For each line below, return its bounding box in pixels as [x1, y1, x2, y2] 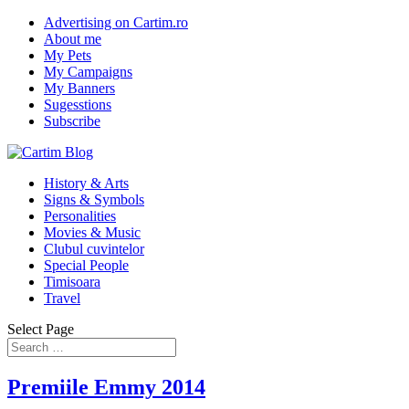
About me [44, 31, 101, 47]
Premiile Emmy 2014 [7, 374, 205, 399]
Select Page [7, 321, 74, 337]
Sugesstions [44, 97, 111, 112]
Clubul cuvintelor [44, 241, 144, 257]
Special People [44, 257, 129, 273]
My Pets [44, 47, 91, 63]
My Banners [44, 80, 115, 96]
